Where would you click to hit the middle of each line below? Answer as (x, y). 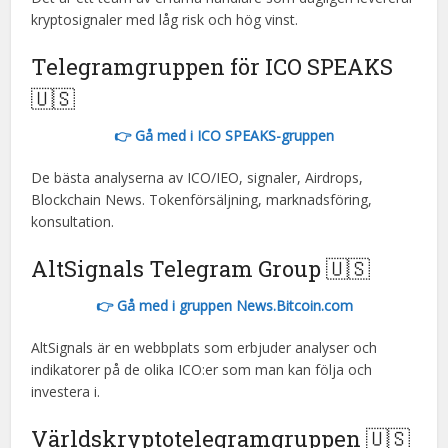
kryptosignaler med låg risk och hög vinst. (165, 19)
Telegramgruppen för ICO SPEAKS (212, 66)
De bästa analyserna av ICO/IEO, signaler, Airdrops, (197, 177)
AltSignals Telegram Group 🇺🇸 (201, 268)
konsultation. (73, 221)
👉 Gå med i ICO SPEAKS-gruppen (224, 135)
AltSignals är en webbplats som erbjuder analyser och (204, 347)
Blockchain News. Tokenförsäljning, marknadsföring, (202, 199)
